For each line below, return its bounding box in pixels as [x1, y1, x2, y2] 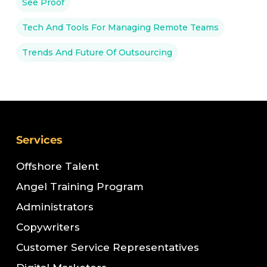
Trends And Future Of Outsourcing [21, 47, 172, 58]
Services [15, 133, 63, 147]
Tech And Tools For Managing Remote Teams [21, 22, 219, 33]
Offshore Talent [15, 160, 99, 172]
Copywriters [15, 221, 80, 233]
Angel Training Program [15, 181, 144, 193]
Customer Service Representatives [15, 241, 199, 253]
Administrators [15, 201, 94, 213]
